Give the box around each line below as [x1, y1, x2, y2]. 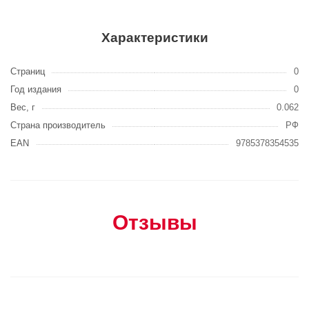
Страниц [10, 66, 45, 77]
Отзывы [112, 211, 197, 234]
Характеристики [101, 30, 208, 45]
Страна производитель [10, 120, 106, 130]
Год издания [10, 84, 61, 94]
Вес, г [10, 102, 35, 112]
